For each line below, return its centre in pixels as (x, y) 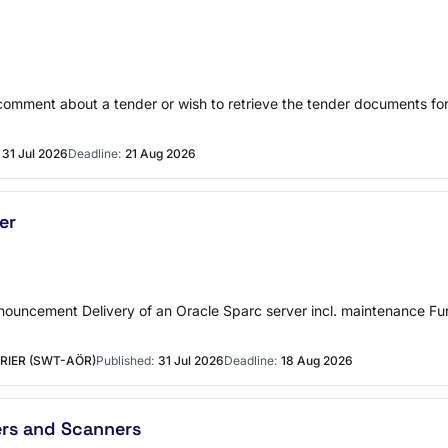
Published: (125, 360)
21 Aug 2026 (160, 153)
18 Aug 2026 (317, 360)
